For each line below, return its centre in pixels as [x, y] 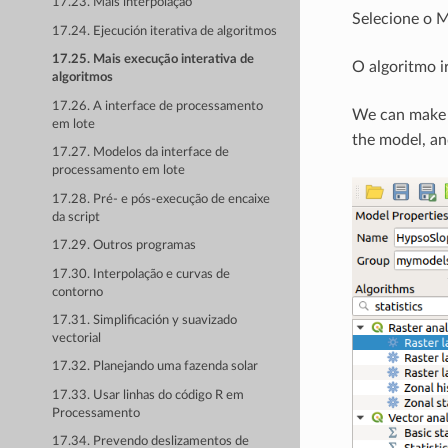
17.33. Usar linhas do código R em [148, 395]
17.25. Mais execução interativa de [153, 60]
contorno [78, 292]
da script [76, 217]
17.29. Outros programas [124, 246]
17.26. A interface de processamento [158, 106]
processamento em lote [119, 171]
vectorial [77, 338]
